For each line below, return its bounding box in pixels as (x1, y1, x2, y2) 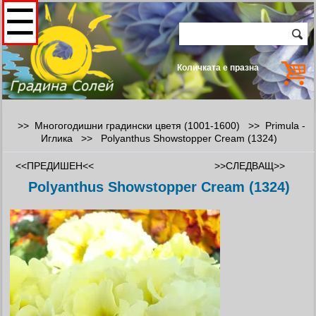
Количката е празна (177, 63, 259, 73)
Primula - (265, 120, 305, 131)
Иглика (40, 133, 73, 144)
